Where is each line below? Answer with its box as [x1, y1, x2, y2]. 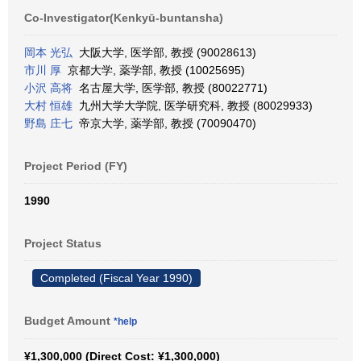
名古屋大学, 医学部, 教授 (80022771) [73, 81, 268, 94]
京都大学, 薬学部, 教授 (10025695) [61, 64, 245, 77]
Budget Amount [24, 314, 114, 327]
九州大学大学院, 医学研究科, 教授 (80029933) [73, 99, 313, 112]
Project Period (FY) [24, 160, 127, 172]
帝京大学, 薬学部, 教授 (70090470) [73, 117, 256, 130]
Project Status [24, 237, 102, 250]
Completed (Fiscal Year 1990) [40, 272, 193, 284]
